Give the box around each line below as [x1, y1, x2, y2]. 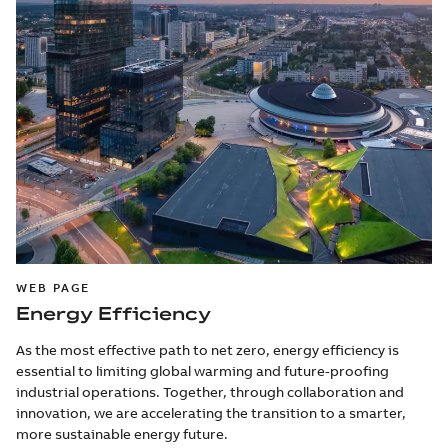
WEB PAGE [16, 279, 91, 295]
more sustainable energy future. [16, 424, 228, 443]
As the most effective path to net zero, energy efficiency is [16, 340, 399, 359]
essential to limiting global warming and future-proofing [16, 361, 389, 380]
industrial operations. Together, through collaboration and [16, 382, 404, 401]
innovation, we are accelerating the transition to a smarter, [16, 403, 406, 422]
